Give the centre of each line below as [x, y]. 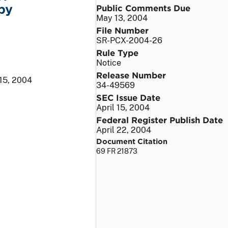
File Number [122, 30]
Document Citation [132, 141]
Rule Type [117, 52]
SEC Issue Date [128, 97]
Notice [109, 63]
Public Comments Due [143, 7]
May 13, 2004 [122, 18]
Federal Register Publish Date [160, 119]
